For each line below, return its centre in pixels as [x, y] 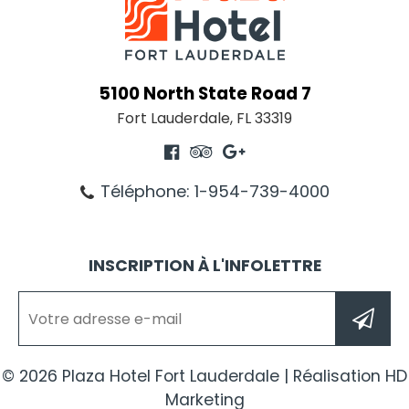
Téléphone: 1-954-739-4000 [215, 192]
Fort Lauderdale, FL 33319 [204, 119]
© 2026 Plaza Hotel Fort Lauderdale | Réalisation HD [204, 377]
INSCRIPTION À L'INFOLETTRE [204, 266]
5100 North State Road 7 [204, 94]
